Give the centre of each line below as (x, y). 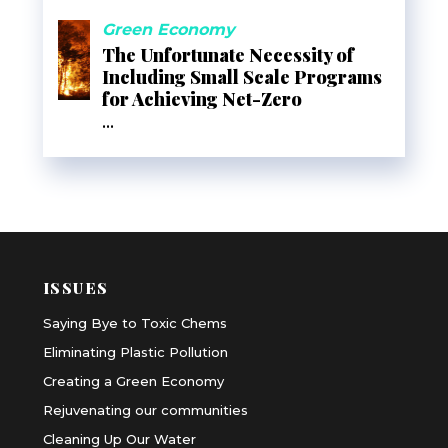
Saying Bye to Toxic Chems (134, 322)
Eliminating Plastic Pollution (135, 351)
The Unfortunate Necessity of (227, 54)
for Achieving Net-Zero (201, 98)
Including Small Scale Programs (241, 76)
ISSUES (75, 287)
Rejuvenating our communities (145, 409)
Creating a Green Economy (133, 380)
